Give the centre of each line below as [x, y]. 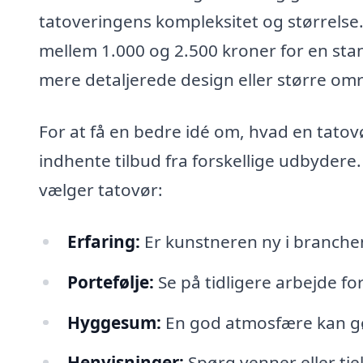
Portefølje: [110, 282]
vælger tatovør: [101, 190]
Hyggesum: [114, 322]
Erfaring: [103, 241]
